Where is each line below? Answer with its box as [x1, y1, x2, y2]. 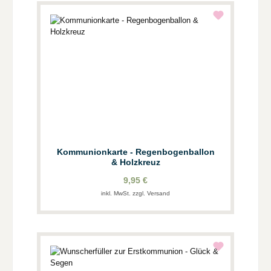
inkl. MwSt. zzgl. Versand [101, 190, 170, 197]
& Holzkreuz [111, 157, 160, 168]
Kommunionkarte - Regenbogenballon [56, 147, 215, 157]
